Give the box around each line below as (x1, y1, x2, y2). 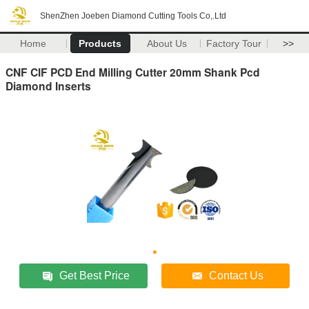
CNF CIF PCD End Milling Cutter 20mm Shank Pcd (6, 63, 260, 80)
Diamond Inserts (6, 77, 91, 94)
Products (79, 38, 122, 49)
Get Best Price (59, 269, 130, 281)
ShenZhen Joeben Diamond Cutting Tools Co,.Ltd (40, 11, 226, 21)
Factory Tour (206, 38, 262, 49)
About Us (147, 38, 188, 49)
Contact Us (209, 269, 264, 281)
